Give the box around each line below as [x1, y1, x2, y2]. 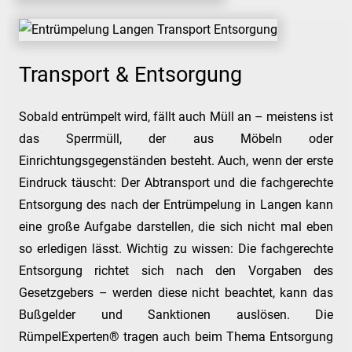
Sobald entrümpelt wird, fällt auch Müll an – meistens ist [19, 108, 333, 124]
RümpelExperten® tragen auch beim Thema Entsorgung [19, 328, 333, 344]
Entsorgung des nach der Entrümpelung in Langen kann [19, 196, 333, 212]
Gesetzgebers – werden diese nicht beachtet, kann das [19, 284, 333, 300]
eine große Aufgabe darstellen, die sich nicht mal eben [19, 218, 333, 234]
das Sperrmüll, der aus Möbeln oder [19, 130, 333, 146]
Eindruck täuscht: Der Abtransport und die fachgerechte [19, 174, 333, 190]
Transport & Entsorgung [19, 61, 242, 87]
